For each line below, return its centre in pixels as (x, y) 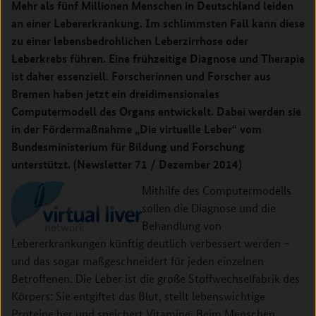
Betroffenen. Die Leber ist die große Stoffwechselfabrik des (156, 278)
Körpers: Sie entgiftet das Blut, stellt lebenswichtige (138, 296)
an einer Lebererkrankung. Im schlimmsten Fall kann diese (158, 23)
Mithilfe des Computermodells (217, 190)
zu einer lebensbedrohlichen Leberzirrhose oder (130, 41)
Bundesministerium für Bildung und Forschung (128, 146)
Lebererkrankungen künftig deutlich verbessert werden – (151, 243)
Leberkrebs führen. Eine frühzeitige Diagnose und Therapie (158, 58)
